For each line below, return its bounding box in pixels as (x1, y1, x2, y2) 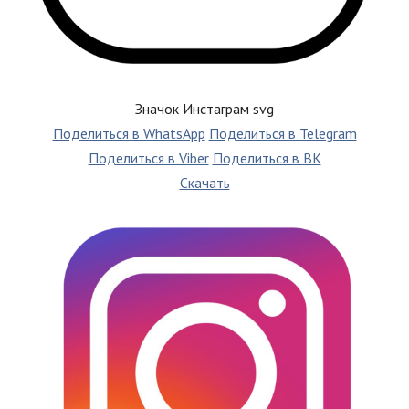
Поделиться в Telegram (208, 123, 357, 142)
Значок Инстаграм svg (135, 99, 274, 118)
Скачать (179, 173, 230, 192)
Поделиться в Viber (88, 148, 209, 167)
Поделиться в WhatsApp (52, 123, 205, 142)
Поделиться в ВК (212, 148, 321, 167)
